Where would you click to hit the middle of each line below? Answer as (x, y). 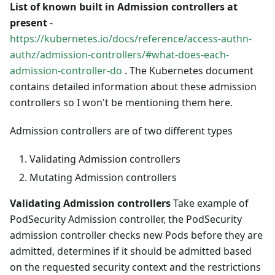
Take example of (210, 203)
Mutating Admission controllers (103, 178)
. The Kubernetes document (188, 71)
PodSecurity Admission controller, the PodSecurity (126, 219)
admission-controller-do (66, 71)
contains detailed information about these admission (133, 87)
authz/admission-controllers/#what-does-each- (119, 55)
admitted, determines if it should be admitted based (131, 251)
